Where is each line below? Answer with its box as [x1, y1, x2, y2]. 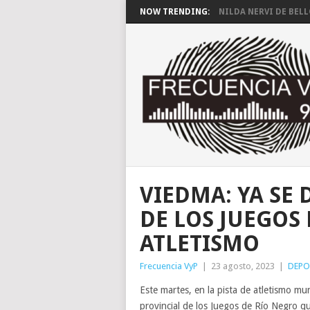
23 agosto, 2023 [211, 261, 275, 271]
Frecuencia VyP [140, 261, 198, 271]
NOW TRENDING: [140, 7, 210, 17]
